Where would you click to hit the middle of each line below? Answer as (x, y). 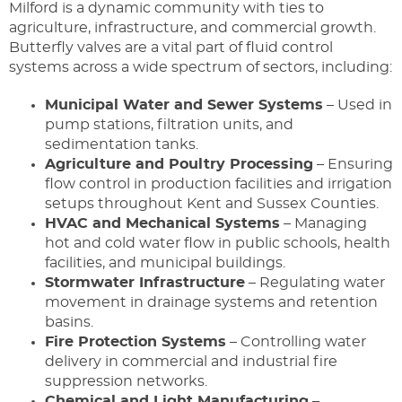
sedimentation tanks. (122, 145)
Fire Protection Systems (135, 342)
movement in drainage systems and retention (211, 303)
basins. (69, 323)
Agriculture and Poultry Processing (179, 165)
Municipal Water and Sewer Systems (184, 105)
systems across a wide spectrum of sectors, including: (201, 68)
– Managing (323, 224)
